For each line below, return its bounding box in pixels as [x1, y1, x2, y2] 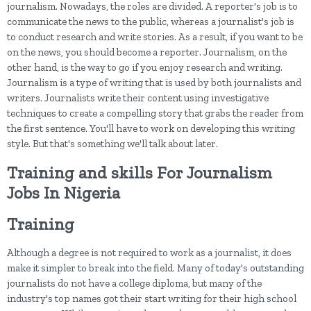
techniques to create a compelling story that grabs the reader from [7, 107, 303, 119]
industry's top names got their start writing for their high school [7, 292, 296, 305]
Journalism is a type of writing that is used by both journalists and [7, 76, 301, 89]
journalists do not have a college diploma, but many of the [7, 277, 262, 289]
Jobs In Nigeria [7, 183, 120, 203]
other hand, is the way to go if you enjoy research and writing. [7, 61, 283, 74]
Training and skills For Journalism [7, 162, 272, 183]
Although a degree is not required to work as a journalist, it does [7, 246, 292, 259]
